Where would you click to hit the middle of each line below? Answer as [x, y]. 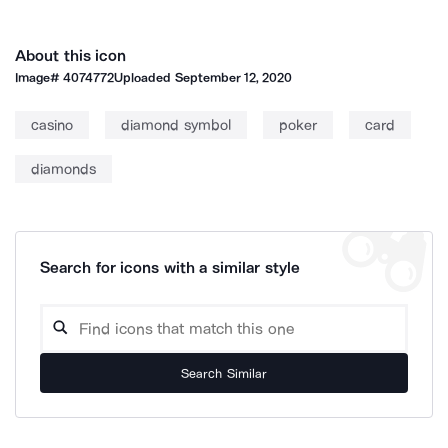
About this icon [71, 55]
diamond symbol [176, 125]
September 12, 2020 [233, 77]
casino [52, 125]
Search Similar [224, 373]
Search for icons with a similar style [170, 267]
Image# [39, 77]
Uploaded [144, 77]
